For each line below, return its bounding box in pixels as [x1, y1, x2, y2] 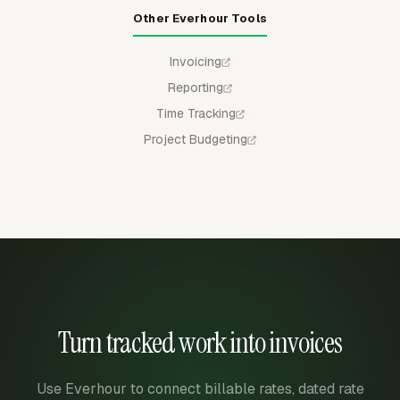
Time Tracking [155, 105, 236, 121]
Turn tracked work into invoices [57, 324, 343, 362]
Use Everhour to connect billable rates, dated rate [36, 379, 364, 398]
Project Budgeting [144, 131, 247, 147]
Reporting [168, 79, 223, 96]
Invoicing [170, 54, 221, 70]
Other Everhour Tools [133, 11, 267, 26]
